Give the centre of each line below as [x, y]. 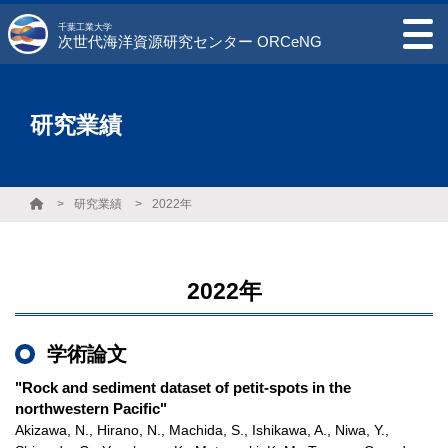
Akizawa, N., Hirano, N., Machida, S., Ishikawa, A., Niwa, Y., [202, 430]
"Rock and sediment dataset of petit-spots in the [183, 387]
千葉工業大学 [85, 27]
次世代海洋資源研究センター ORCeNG [190, 41]
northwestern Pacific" [91, 408]
